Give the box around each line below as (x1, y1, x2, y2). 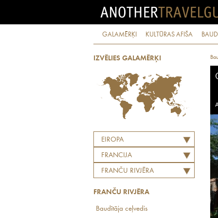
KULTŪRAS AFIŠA (145, 31, 193, 38)
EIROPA (101, 136, 124, 144)
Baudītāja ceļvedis (96, 205, 147, 213)
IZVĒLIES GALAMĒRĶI (93, 55, 161, 62)
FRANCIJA (101, 152, 132, 159)
